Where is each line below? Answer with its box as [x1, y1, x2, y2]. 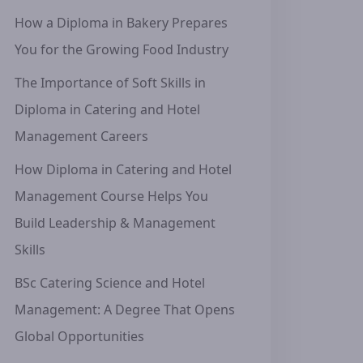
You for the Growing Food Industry [15, 41, 228, 58]
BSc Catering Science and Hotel [15, 274, 205, 292]
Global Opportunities [15, 327, 144, 345]
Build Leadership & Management [15, 214, 216, 232]
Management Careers [15, 127, 148, 145]
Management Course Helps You [15, 187, 208, 205]
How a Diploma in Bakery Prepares [15, 14, 228, 32]
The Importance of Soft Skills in [15, 74, 206, 92]
